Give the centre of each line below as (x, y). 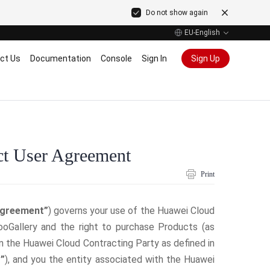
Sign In (154, 58)
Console (116, 58)
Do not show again (177, 13)
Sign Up (205, 58)
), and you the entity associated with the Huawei (110, 259)
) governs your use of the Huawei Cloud (131, 211)
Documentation (60, 58)
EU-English (202, 33)
